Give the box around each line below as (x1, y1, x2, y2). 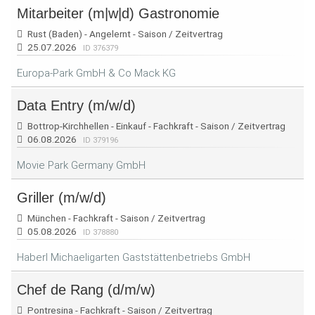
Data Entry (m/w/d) (17, 98, 136, 113)
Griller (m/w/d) (17, 190, 106, 205)
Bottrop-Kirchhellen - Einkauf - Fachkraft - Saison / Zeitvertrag (25, 120, 285, 131)
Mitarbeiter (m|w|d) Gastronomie (17, 6, 219, 21)
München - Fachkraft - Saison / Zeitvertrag (25, 212, 205, 224)
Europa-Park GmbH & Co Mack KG (17, 67, 176, 79)
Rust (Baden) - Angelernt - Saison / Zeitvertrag (25, 28, 223, 39)
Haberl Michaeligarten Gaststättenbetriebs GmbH (17, 251, 250, 264)
